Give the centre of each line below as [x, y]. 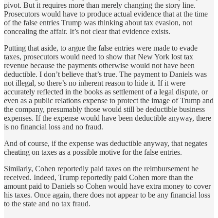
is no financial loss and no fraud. [54, 127]
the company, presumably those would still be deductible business [104, 109]
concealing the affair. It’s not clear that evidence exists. [87, 31]
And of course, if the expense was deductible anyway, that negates [106, 143]
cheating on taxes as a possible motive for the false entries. [93, 152]
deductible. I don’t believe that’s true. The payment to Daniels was [105, 74]
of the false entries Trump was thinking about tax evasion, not [98, 22]
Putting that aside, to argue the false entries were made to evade [101, 48]
